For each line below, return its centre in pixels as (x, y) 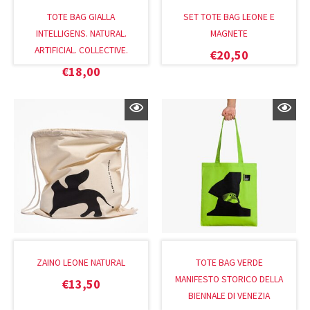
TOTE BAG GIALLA (81, 17)
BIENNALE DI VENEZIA (229, 296)
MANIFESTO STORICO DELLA (229, 280)
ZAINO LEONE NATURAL (81, 263)
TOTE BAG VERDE (229, 263)
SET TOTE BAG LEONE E (229, 17)
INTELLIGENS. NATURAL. (81, 33)
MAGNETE (229, 33)
